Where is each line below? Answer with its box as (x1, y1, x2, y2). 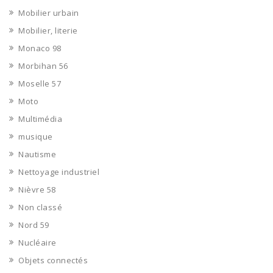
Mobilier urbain (18, 7, 79, 18)
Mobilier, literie (18, 25, 78, 36)
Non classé (18, 202, 62, 213)
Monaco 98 (18, 43, 62, 54)
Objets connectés (18, 255, 88, 266)
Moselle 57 (18, 78, 61, 89)
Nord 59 (18, 219, 49, 230)
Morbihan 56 (18, 60, 68, 71)
